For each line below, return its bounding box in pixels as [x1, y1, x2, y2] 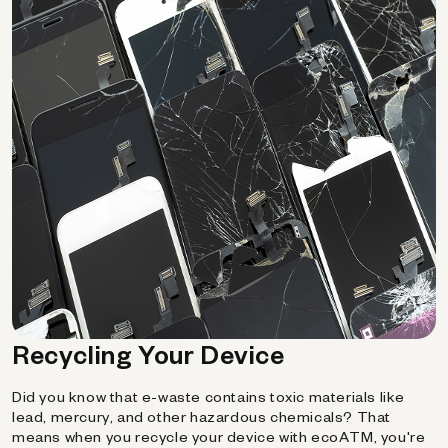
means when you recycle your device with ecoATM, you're [12, 427, 426, 446]
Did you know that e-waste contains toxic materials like [12, 387, 406, 406]
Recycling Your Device [12, 337, 285, 370]
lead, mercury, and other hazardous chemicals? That [12, 407, 392, 426]
